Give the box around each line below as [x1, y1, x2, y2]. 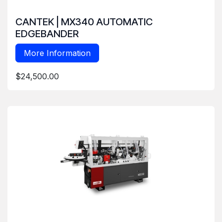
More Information [24, 48, 91, 58]
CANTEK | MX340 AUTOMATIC [15, 16, 153, 28]
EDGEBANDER [15, 28, 79, 40]
